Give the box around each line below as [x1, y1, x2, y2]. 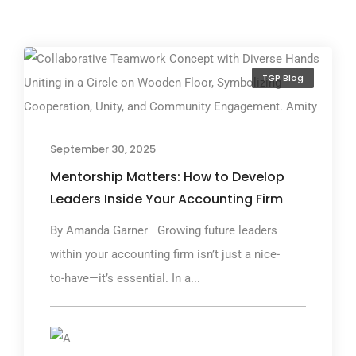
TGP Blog [262, 72, 304, 85]
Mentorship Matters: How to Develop [50, 167, 284, 186]
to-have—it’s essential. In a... [50, 270, 200, 285]
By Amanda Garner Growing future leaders [50, 222, 277, 238]
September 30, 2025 [50, 141, 156, 157]
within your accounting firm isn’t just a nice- [50, 246, 280, 261]
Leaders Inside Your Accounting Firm [50, 189, 283, 208]
